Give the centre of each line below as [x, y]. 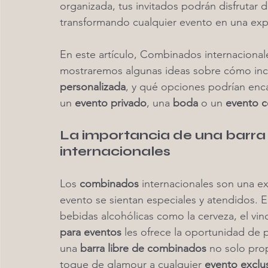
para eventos [91, 232]
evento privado [111, 103]
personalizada [93, 87]
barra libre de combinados [143, 248]
